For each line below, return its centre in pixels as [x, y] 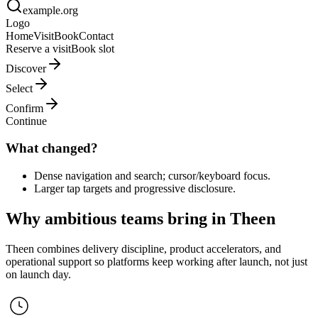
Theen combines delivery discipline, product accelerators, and [143, 248]
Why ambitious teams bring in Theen [141, 218]
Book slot [93, 48]
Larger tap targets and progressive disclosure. [135, 189]
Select [19, 88]
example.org [50, 10]
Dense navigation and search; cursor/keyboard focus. [152, 176]
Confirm [24, 108]
